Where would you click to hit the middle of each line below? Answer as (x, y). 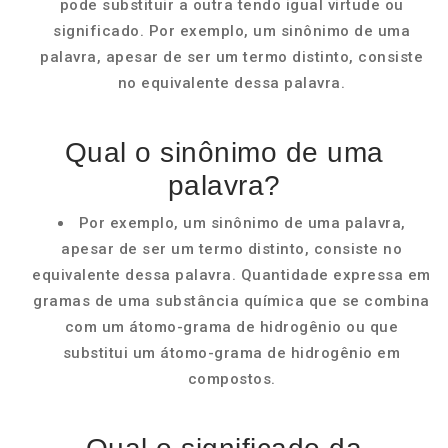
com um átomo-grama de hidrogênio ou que (231, 327)
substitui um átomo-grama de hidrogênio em (231, 353)
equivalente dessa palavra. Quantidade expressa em (231, 275)
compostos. (231, 379)
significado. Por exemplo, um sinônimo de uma (231, 31)
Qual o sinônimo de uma (224, 152)
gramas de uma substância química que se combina (231, 301)
